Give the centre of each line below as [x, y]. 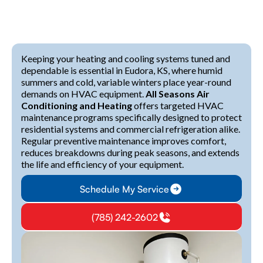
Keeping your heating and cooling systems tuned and [126, 58]
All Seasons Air [178, 94]
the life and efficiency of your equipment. [102, 164]
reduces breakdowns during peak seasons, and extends [130, 152]
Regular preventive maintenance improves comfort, [124, 141]
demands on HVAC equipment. [83, 94]
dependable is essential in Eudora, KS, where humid [122, 70]
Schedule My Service [124, 189]
